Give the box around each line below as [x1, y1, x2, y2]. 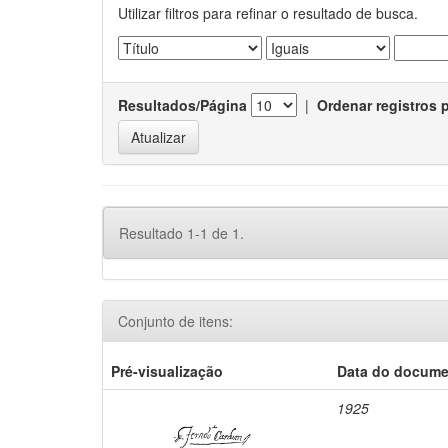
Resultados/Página [118, 95, 247, 115]
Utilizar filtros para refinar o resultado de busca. [118, 3, 418, 23]
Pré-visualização [111, 361, 224, 381]
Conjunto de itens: [118, 311, 233, 331]
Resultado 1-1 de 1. [119, 223, 244, 243]
